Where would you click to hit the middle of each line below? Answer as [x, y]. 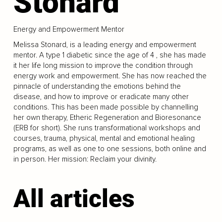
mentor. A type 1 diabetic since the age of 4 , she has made [110, 55]
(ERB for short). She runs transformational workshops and [107, 128]
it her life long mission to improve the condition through [103, 65]
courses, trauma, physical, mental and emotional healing [104, 138]
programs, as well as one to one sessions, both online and [110, 149]
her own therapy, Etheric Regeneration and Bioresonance [107, 117]
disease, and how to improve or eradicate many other [101, 97]
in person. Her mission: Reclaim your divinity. [85, 159]
